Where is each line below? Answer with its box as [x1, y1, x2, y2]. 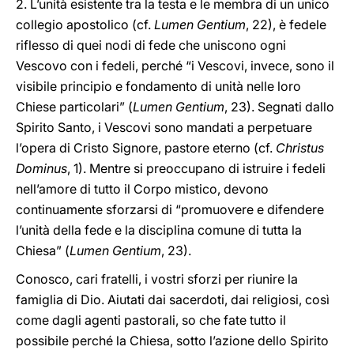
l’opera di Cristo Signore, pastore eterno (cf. [16, 140, 276, 156]
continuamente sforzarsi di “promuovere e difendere [16, 201, 324, 217]
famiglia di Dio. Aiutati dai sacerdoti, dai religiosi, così [16, 292, 330, 307]
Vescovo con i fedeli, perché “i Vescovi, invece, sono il [16, 58, 334, 73]
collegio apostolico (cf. [16, 17, 154, 32]
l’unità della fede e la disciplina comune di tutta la [16, 222, 302, 238]
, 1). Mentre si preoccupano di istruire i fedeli [67, 160, 326, 176]
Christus [276, 140, 324, 156]
